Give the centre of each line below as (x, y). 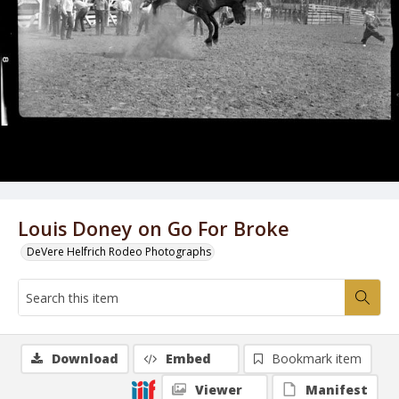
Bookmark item (317, 358)
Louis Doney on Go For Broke (154, 228)
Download (85, 358)
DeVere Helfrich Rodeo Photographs (119, 252)
